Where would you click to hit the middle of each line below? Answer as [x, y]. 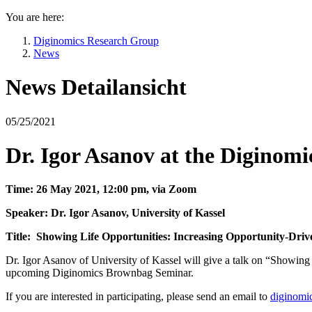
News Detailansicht [96, 87]
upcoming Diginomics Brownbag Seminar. [100, 273]
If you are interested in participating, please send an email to [138, 297]
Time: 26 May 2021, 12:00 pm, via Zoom [101, 189]
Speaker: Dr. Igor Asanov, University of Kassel [115, 213]
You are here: [35, 17]
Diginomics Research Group [96, 40]
